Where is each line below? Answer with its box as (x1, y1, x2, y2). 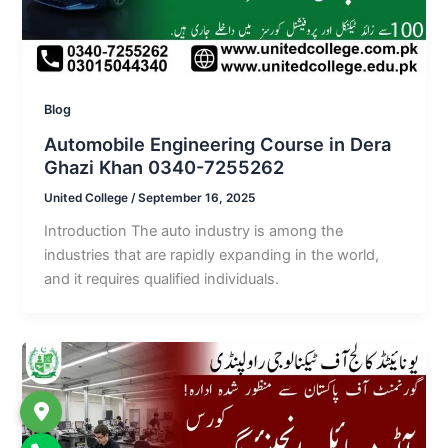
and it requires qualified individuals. (44, 269, 280, 288)
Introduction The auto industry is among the (44, 221, 344, 240)
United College (44, 190, 132, 205)
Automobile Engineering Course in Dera (44, 133, 392, 156)
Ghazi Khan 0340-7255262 (44, 156, 285, 179)
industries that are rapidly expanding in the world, (44, 245, 380, 264)
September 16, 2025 (138, 190, 256, 205)
